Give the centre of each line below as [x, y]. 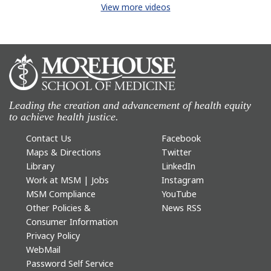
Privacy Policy [53, 236]
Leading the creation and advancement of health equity [130, 105]
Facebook [181, 139]
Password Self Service [70, 264]
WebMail [43, 250]
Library [40, 166]
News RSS [181, 208]
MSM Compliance [60, 194]
